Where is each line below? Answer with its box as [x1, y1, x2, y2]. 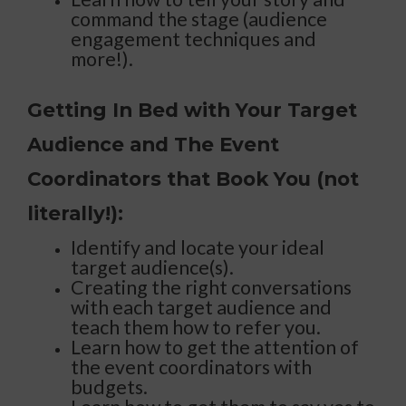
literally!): [27, 201, 123, 226]
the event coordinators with [71, 355, 312, 380]
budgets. [71, 375, 148, 400]
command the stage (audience [71, 7, 327, 32]
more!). [71, 47, 133, 72]
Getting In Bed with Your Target [27, 98, 357, 122]
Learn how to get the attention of [71, 335, 359, 360]
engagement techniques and [71, 27, 316, 52]
